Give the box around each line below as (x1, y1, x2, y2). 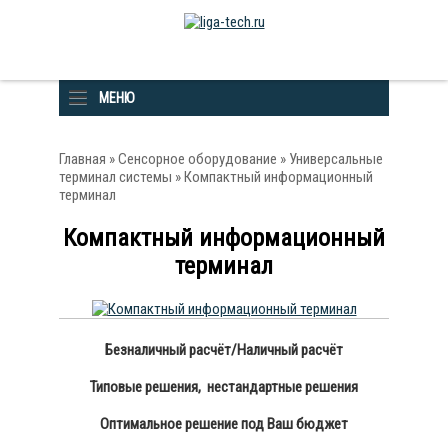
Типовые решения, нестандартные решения (90, 378, 358, 396)
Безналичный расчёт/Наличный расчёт (105, 341, 343, 359)
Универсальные (289, 150, 383, 168)
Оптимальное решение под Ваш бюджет (100, 415, 348, 433)
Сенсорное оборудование (118, 150, 277, 168)
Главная (59, 150, 106, 168)
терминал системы (59, 168, 172, 186)
